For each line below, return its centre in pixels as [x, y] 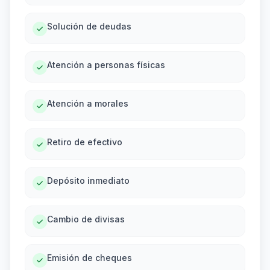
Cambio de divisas [86, 219]
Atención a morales [88, 103]
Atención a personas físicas [106, 65]
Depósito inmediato [88, 181]
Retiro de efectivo [85, 142]
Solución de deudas [89, 26]
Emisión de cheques [89, 258]
